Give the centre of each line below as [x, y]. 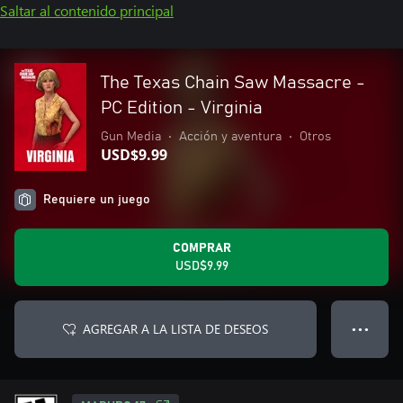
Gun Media [131, 137]
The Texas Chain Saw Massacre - [233, 83]
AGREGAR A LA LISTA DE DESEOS [175, 329]
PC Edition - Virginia [182, 108]
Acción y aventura [230, 137]
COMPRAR [201, 248]
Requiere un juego [97, 200]
